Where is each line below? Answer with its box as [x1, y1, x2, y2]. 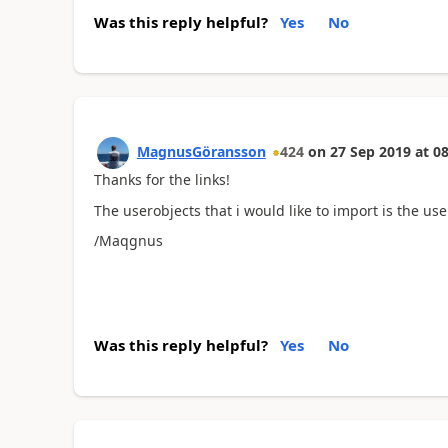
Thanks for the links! [93, 170, 230, 189]
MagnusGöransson [136, 142, 266, 161]
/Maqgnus [93, 231, 163, 250]
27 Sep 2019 [329, 142, 411, 161]
